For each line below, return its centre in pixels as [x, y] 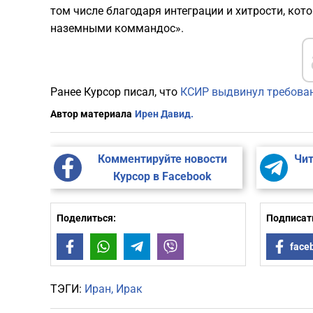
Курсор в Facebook [162, 177]
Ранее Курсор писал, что [115, 92]
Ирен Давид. [164, 114]
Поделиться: [86, 218]
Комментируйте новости [162, 159]
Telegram [171, 247]
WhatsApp [139, 247]
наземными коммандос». [117, 29]
